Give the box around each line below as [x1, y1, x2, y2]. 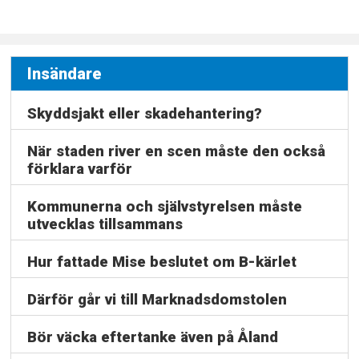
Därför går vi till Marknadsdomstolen [27, 291, 288, 309]
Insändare [27, 63, 103, 83]
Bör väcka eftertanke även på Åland [27, 328, 279, 346]
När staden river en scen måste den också [27, 143, 326, 161]
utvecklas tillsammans [27, 216, 184, 234]
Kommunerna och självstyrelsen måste [27, 198, 303, 216]
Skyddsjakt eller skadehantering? [27, 105, 263, 123]
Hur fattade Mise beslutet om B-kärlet [27, 253, 297, 272]
